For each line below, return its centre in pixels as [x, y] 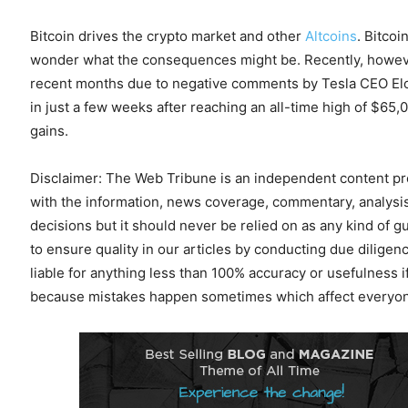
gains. [49, 131]
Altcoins [331, 36]
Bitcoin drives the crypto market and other [168, 36]
